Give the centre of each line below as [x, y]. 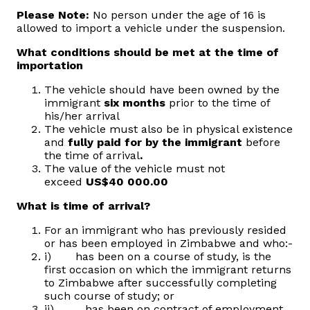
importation [50, 66]
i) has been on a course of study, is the [158, 257]
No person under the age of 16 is [177, 15]
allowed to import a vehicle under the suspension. [151, 28]
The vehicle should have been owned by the [162, 90]
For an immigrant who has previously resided [165, 230]
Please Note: [53, 15]
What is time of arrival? [83, 206]
